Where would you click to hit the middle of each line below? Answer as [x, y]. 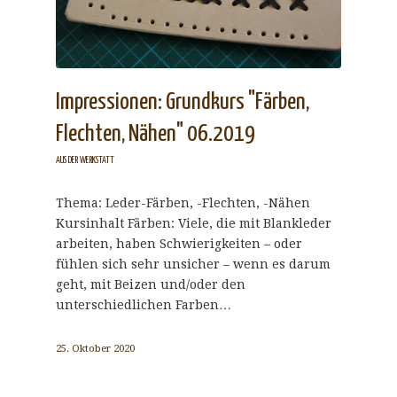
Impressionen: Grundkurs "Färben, [182, 102]
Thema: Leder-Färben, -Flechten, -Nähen [183, 202]
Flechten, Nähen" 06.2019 [155, 134]
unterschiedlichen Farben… [143, 304]
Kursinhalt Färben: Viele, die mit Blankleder [193, 223]
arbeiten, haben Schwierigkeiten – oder [179, 243]
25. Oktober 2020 [95, 348]
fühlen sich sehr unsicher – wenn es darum [193, 264]
